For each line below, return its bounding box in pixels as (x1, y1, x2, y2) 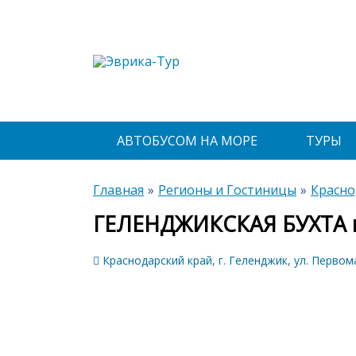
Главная (93, 181, 144, 199)
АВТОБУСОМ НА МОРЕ (117, 132, 257, 150)
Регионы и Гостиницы (158, 181, 296, 199)
